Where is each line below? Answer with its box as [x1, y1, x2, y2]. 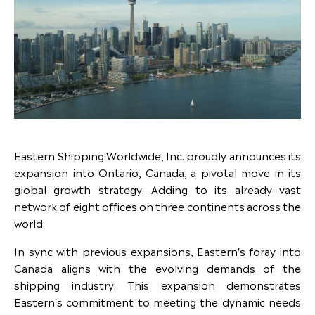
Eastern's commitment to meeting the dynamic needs [14, 293, 301, 309]
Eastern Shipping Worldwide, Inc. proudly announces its [14, 147, 301, 163]
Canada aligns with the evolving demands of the [14, 259, 301, 276]
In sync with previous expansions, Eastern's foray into [14, 243, 301, 259]
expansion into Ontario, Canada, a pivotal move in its [14, 164, 301, 180]
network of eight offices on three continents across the [14, 198, 301, 214]
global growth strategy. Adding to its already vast [14, 181, 301, 197]
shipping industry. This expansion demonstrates [14, 276, 301, 292]
